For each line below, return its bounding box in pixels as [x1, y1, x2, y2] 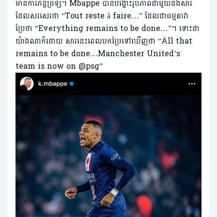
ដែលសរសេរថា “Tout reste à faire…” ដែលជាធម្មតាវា [15, 9, 188, 23]
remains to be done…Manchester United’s [15, 46, 180, 61]
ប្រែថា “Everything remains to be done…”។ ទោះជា [15, 21, 200, 36]
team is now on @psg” [15, 59, 103, 74]
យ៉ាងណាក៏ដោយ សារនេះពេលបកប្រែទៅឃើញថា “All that [15, 34, 192, 48]
